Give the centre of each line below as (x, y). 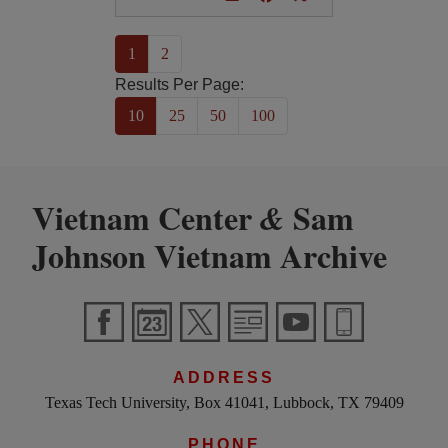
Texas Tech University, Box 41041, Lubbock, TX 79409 (224, 403)
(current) (161, 52)
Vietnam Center (146, 217)
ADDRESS (224, 377)
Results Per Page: (179, 84)
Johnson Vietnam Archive (209, 255)
